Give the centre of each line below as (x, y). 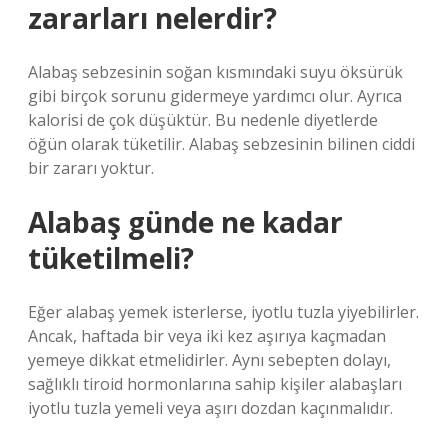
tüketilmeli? (111, 258)
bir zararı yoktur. (91, 168)
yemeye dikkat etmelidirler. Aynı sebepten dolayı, (209, 360)
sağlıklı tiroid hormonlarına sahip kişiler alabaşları (215, 384)
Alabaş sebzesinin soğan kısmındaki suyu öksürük (215, 72)
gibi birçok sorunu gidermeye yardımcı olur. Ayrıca (215, 96)
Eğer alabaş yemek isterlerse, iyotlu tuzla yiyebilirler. (223, 312)
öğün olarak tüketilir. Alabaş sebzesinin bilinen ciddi (221, 144)
